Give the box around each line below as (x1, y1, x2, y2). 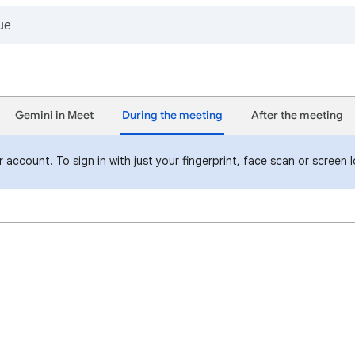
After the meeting (251, 109, 343, 122)
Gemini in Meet (15, 109, 94, 122)
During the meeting (122, 109, 223, 122)
